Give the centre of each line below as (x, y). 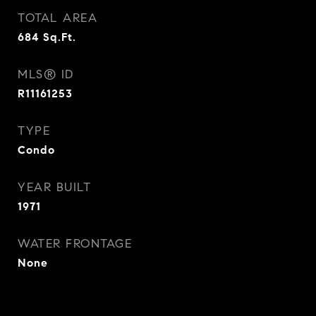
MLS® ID (46, 74)
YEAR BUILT (54, 187)
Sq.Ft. (60, 37)
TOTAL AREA (57, 18)
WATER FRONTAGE (75, 244)
